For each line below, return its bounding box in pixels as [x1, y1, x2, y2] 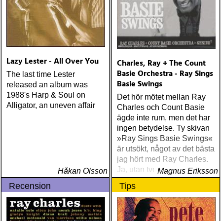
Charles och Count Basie [117, 103, 205, 111]
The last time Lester [6, 70, 75, 78]
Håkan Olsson [58, 167, 108, 175]
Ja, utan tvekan [117, 165, 170, 174]
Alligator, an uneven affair [6, 101, 95, 110]
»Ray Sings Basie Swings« [117, 134, 213, 143]
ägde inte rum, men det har [117, 113, 210, 122]
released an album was [6, 80, 88, 89]
